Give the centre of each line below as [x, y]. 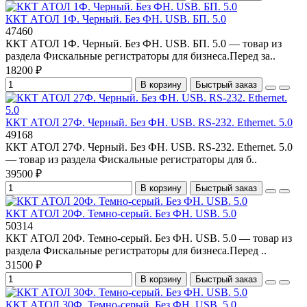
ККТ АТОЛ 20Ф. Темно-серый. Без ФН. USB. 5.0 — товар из [149, 238]
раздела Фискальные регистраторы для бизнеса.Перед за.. [140, 56]
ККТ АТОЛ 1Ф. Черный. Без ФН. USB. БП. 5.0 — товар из [144, 44]
